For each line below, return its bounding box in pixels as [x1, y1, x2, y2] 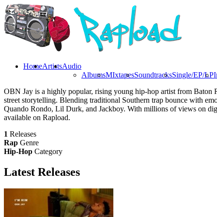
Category [34, 147, 62, 155]
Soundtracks [134, 71, 172, 79]
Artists [42, 62, 62, 70]
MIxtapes [106, 71, 134, 79]
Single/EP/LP [172, 71, 214, 79]
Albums [81, 71, 106, 79]
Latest [4, 165, 38, 178]
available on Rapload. [4, 113, 70, 122]
